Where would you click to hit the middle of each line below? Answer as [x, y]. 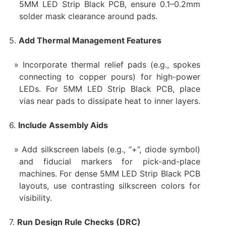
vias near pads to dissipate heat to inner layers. [109, 101]
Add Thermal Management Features [90, 41]
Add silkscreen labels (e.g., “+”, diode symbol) [111, 150]
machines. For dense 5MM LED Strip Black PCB [110, 174]
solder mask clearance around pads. [88, 16]
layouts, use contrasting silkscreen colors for [110, 186]
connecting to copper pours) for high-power [110, 77]
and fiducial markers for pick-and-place [110, 162]
